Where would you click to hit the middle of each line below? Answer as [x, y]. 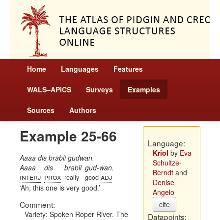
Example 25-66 [68, 136]
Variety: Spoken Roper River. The [76, 214]
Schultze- [167, 163]
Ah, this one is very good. [60, 188]
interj [30, 177]
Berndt [163, 172]
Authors [83, 110]
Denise [163, 182]
